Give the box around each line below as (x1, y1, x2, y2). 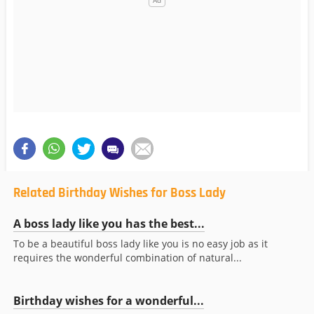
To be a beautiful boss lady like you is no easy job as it (13, 237, 268, 251)
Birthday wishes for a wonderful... (13, 293, 204, 309)
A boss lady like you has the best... (13, 216, 205, 232)
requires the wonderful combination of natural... (13, 251, 242, 265)
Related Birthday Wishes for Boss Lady (13, 184, 226, 203)
